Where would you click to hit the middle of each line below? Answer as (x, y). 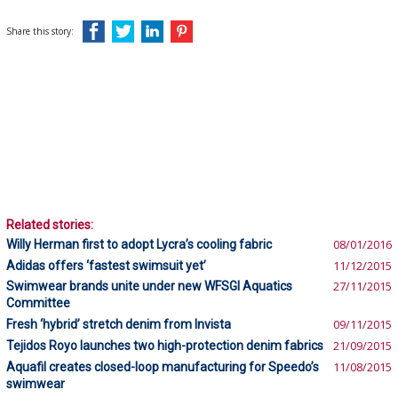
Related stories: (50, 225)
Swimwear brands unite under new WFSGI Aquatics (149, 287)
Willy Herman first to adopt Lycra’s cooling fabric (139, 244)
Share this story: (40, 32)
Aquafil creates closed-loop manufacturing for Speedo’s (163, 366)
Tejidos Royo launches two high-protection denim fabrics (165, 345)
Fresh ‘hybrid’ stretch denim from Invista (119, 325)
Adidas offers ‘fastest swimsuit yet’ (106, 265)
